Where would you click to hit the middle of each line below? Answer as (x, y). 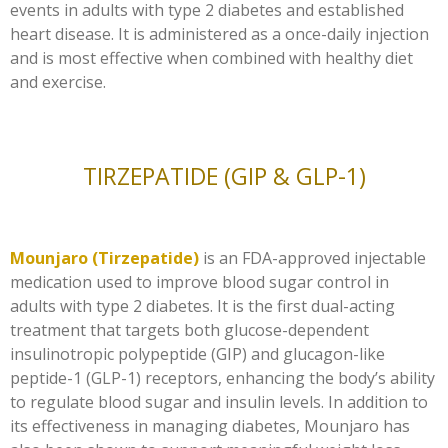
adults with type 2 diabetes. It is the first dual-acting (202, 305)
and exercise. (58, 81)
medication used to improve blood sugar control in (199, 281)
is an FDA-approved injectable (312, 257)
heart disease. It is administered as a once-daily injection (219, 33)
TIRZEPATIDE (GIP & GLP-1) (224, 175)
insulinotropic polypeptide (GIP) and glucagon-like (197, 353)
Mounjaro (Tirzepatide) (104, 257)
